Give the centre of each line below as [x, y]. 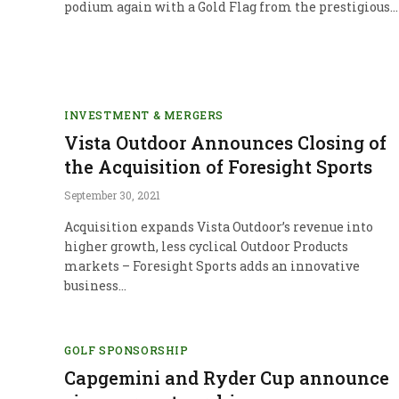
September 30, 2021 [112, 195]
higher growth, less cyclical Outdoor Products [206, 246]
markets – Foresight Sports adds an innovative [212, 265]
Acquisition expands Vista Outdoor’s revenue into [219, 226]
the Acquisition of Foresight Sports [218, 166]
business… [95, 285]
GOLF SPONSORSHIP [126, 350]
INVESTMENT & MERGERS [144, 114]
